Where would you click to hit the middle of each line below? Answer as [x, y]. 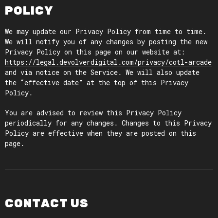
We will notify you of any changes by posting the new [106, 42]
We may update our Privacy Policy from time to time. [106, 31]
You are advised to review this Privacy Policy [93, 113]
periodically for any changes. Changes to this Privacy [108, 123]
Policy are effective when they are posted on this [100, 133]
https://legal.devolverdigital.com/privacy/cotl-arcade [108, 62]
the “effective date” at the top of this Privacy [97, 82]
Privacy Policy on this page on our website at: [95, 52]
